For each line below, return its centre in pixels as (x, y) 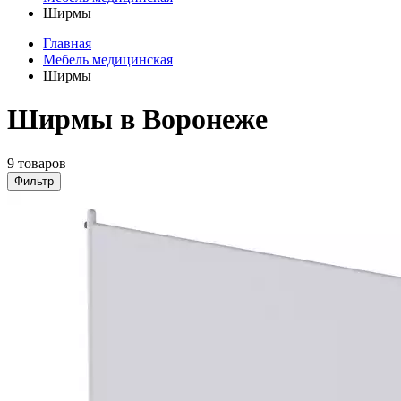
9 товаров (37, 163)
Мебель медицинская (108, 60)
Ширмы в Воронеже (137, 119)
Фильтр (34, 181)
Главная (67, 43)
